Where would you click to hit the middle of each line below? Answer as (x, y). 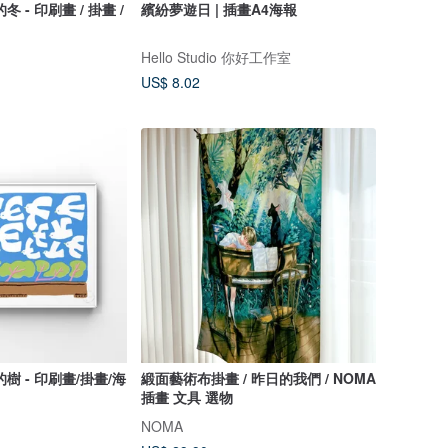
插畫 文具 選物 (186, 397)
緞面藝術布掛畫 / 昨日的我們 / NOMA (258, 378)
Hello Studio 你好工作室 (215, 56)
